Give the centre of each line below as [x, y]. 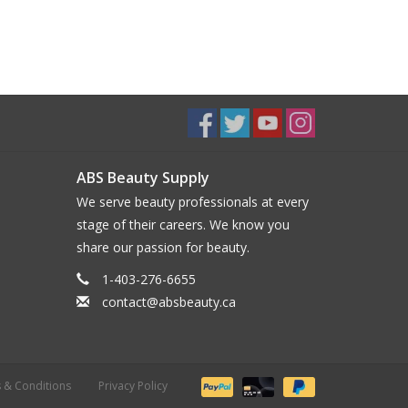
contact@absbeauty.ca [168, 301]
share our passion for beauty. [163, 247]
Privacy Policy [133, 386]
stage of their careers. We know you [183, 224]
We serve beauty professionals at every [192, 201]
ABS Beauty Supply [143, 177]
